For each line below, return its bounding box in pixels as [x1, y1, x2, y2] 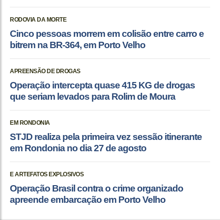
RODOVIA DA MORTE [10, 16, 66, 24]
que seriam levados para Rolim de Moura [10, 91, 175, 102]
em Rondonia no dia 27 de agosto [10, 143, 146, 154]
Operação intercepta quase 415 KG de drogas [10, 80, 195, 91]
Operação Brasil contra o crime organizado [10, 183, 183, 194]
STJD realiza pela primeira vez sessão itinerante [10, 132, 202, 142]
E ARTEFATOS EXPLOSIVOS [10, 171, 83, 178]
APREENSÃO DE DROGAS [10, 68, 81, 75]
